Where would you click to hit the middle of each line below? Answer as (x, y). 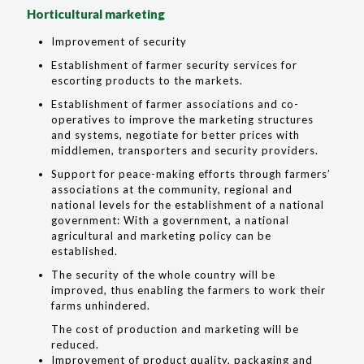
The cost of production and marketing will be (175, 329)
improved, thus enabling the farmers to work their (188, 290)
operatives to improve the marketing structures (182, 119)
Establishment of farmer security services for (174, 65)
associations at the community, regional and (172, 189)
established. (84, 251)
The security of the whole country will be (163, 275)
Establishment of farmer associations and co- (175, 104)
